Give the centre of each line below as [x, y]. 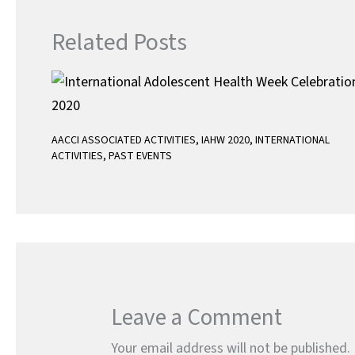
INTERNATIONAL [292, 140]
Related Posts [119, 42]
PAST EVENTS [140, 156]
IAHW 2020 [225, 140]
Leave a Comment [197, 317]
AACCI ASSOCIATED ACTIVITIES [124, 140]
